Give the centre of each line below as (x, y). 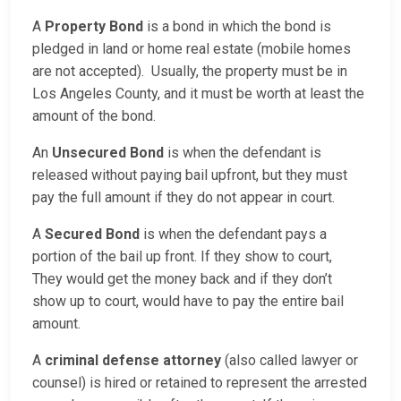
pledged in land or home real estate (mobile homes (192, 49)
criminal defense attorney (133, 361)
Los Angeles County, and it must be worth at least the (198, 94)
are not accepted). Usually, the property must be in (190, 72)
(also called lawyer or (290, 361)
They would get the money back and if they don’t (182, 279)
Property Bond (94, 27)
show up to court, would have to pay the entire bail (188, 302)
